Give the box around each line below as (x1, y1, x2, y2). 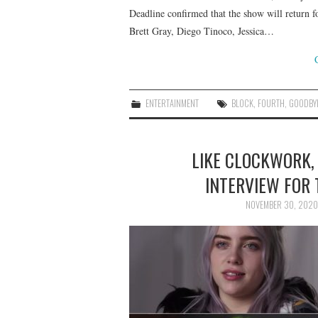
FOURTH (258, 97, 285, 110)
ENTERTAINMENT (146, 97, 199, 110)
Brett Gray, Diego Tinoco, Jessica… (129, 24, 274, 38)
